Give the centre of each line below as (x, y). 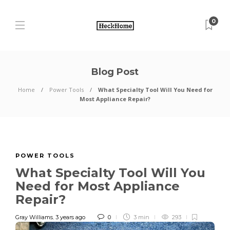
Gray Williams (34, 217)
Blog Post (115, 72)
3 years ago (70, 217)
